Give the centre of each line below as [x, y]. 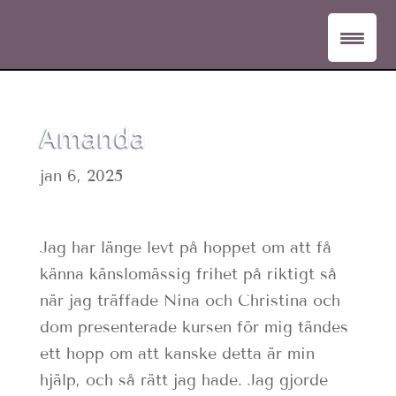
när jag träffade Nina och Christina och [190, 301]
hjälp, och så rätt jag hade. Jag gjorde [183, 380]
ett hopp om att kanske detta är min [177, 354]
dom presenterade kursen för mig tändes [194, 327]
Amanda [92, 137]
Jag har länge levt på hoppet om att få [185, 247]
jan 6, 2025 [81, 176]
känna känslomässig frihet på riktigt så [188, 274]
